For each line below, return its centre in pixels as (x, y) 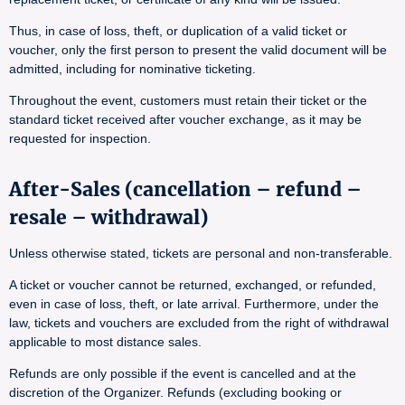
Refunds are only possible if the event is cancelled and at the (183, 373)
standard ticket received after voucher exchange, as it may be (185, 119)
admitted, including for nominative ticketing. (132, 69)
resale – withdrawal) (108, 217)
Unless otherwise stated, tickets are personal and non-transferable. (201, 253)
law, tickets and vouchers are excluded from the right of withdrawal (199, 323)
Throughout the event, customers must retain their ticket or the (188, 100)
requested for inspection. (80, 138)
